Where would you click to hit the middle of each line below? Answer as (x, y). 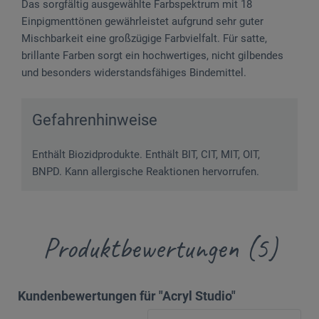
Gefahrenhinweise (95, 120)
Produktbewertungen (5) (159, 248)
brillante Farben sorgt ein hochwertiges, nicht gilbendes (152, 55)
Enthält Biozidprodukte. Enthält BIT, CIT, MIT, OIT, (146, 154)
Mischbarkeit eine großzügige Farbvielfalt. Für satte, (144, 38)
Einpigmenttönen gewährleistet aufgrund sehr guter (142, 21)
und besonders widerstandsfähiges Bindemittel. (134, 72)
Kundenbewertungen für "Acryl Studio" (127, 296)
